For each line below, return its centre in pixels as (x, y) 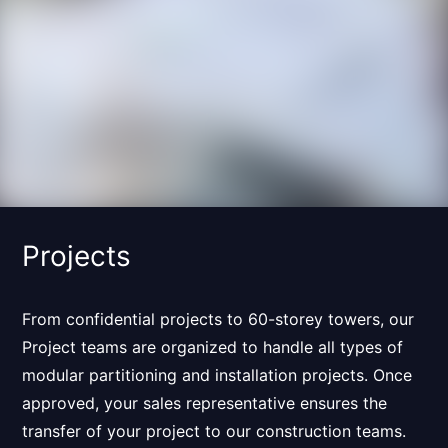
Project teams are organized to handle (170, 346)
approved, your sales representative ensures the (205, 402)
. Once (388, 374)
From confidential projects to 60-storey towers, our (218, 318)
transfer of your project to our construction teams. (214, 430)
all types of (361, 346)
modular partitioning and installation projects (193, 374)
